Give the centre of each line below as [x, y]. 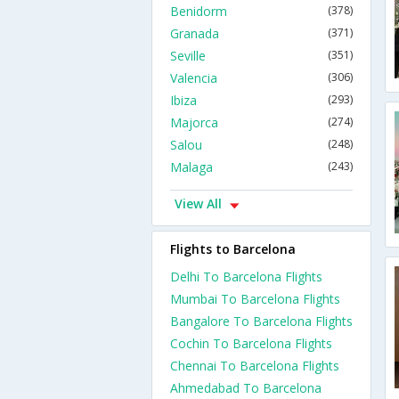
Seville [188, 56]
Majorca [194, 122]
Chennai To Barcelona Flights [255, 366]
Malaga [191, 167]
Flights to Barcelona [233, 249]
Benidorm [199, 11]
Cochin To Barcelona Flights [251, 343]
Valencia [194, 78]
